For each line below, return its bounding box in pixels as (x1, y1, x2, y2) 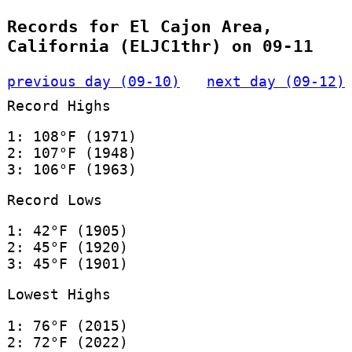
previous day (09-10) (6, 72, 180, 90)
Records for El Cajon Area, (6, 16, 273, 37)
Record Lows (6, 191, 102, 208)
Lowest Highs (6, 286, 111, 303)
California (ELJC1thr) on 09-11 (6, 36, 313, 57)
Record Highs (6, 97, 111, 114)
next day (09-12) (207, 72, 346, 90)
